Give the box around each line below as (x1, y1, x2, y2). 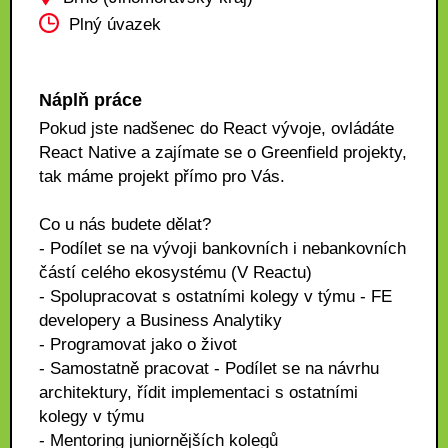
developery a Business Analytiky (39, 311, 282, 330)
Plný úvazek (69, 15, 161, 35)
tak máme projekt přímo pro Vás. (39, 167, 285, 186)
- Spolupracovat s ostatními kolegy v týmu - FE (39, 287, 392, 306)
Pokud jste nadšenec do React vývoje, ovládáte (39, 119, 394, 138)
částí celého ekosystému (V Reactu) (39, 263, 312, 282)
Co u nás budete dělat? (39, 215, 211, 234)
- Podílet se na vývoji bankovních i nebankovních (39, 239, 406, 258)
